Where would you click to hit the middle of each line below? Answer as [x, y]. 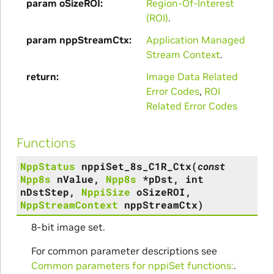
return [41, 77]
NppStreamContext [69, 204]
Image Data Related [192, 77]
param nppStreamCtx [77, 40]
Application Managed [195, 40]
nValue [75, 179]
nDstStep [44, 191]
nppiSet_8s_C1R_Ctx [136, 166]
